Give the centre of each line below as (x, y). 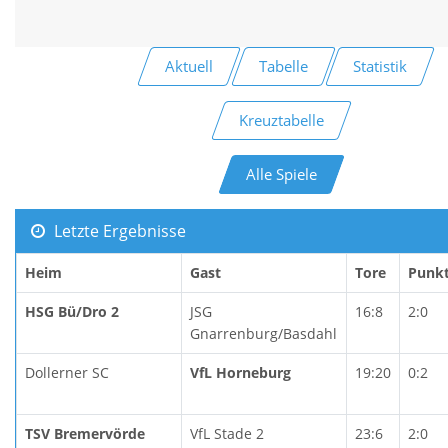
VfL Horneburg (240, 372)
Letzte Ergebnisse (117, 230)
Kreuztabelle (281, 119)
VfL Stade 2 (227, 433)
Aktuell (188, 65)
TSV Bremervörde (85, 433)
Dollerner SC (67, 372)
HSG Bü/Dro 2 (72, 311)
